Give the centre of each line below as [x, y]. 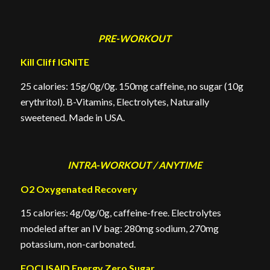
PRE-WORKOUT [135, 38]
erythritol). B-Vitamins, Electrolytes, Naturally [115, 101]
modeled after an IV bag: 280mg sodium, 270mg [119, 228]
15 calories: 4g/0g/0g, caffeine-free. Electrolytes [121, 213]
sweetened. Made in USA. [72, 117]
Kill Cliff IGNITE [55, 62]
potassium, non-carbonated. [78, 244]
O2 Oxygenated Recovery [79, 189]
